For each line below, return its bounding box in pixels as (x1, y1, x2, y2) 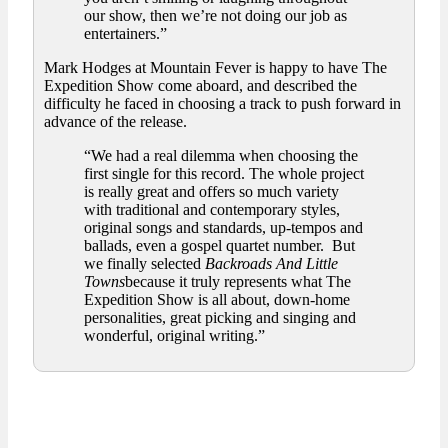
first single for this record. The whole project (84, 165, 364, 183)
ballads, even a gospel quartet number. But (84, 237, 355, 255)
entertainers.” (84, 25, 167, 43)
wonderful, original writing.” (84, 327, 265, 345)
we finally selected (84, 255, 205, 273)
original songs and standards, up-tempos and (84, 219, 363, 237)
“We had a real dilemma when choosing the (84, 147, 358, 165)
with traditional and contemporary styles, (84, 201, 340, 219)
